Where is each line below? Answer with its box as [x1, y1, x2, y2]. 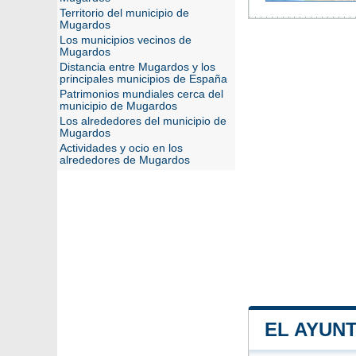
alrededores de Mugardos [60, 154, 190, 166]
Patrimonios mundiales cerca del [60, 88, 223, 100]
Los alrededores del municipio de [60, 115, 226, 127]
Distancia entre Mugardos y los [60, 61, 215, 73]
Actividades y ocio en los [60, 142, 183, 154]
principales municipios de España [60, 73, 227, 85]
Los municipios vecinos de [60, 34, 192, 46]
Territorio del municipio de [60, 7, 189, 19]
